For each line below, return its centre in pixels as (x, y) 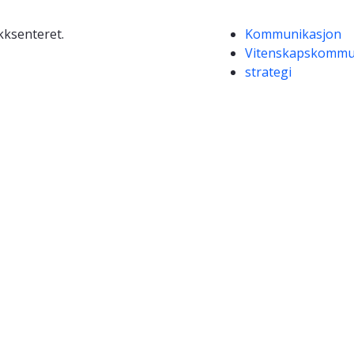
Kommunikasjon (293, 34)
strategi (268, 72)
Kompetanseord (272, 33)
